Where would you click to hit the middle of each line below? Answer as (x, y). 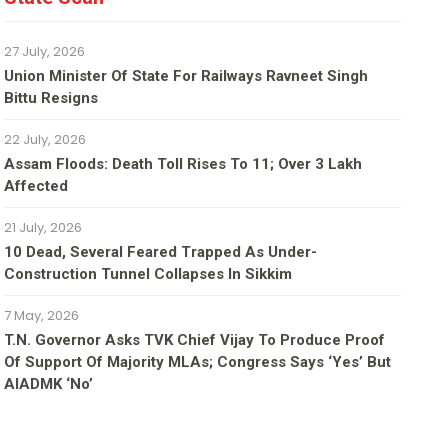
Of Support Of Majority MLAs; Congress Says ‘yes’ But (198, 362)
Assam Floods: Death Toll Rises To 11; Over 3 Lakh (183, 164)
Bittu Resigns (51, 98)
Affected (36, 186)
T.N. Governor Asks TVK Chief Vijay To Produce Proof (195, 340)
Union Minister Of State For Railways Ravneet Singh (186, 76)
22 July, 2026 (45, 140)
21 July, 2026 (43, 228)
